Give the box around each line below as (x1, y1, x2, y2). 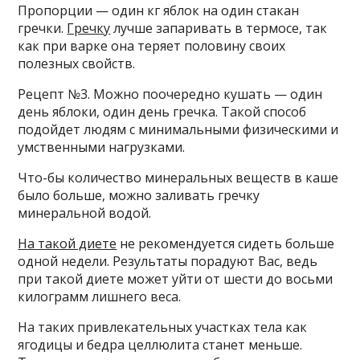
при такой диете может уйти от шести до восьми (18, 270, 333, 288)
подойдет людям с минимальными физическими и (18, 121, 339, 138)
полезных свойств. (18, 55, 136, 72)
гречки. (18, 19, 67, 37)
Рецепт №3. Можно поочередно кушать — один (18, 85, 323, 103)
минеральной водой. (18, 204, 152, 222)
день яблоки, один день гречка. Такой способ (18, 103, 307, 121)
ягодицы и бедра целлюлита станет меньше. (18, 336, 303, 354)
